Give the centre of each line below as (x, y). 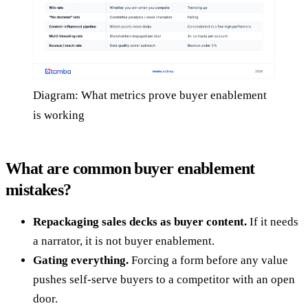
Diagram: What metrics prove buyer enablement (150, 95)
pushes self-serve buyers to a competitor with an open (164, 279)
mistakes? (38, 189)
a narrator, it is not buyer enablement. (124, 241)
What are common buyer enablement (130, 168)
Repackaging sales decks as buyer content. (140, 221)
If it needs (273, 221)
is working (59, 115)
